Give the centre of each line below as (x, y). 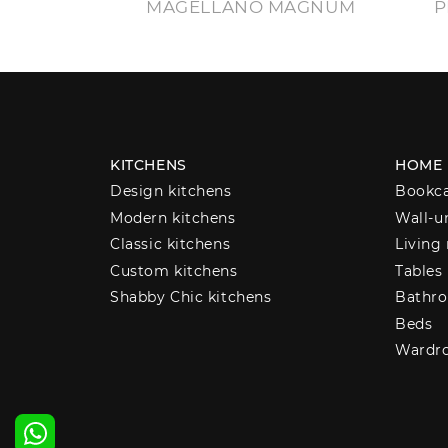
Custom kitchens (174, 270)
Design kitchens (171, 191)
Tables (419, 270)
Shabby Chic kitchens (191, 297)
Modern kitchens (173, 217)
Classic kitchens (170, 244)
